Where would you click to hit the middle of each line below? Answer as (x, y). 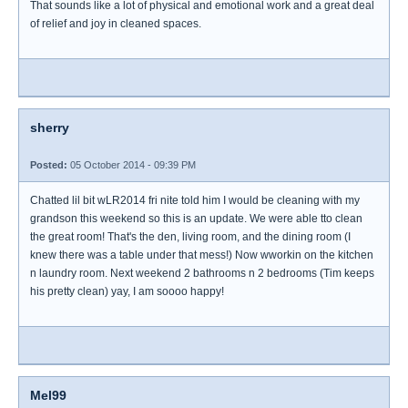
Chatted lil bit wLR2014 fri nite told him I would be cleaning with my (195, 200)
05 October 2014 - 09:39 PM (132, 165)
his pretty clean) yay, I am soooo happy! (127, 291)
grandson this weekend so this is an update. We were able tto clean (196, 219)
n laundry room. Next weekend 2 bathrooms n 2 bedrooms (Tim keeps (202, 273)
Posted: (49, 165)
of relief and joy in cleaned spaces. (116, 24)
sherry (50, 127)
